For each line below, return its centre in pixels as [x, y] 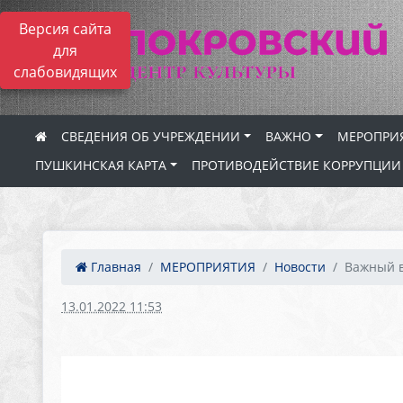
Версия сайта [65, 29]
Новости [300, 266]
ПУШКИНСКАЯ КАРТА [101, 165]
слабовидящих [65, 72]
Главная [114, 266]
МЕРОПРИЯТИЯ [208, 266]
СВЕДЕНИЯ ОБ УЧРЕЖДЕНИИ [151, 136]
